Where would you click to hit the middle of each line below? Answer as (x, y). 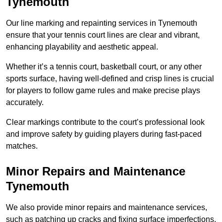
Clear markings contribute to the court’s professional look (105, 122)
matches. (22, 146)
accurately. (25, 103)
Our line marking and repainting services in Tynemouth (102, 23)
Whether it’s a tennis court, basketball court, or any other (104, 67)
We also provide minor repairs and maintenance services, (107, 208)
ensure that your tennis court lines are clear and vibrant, (103, 35)
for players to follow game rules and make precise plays (103, 91)
